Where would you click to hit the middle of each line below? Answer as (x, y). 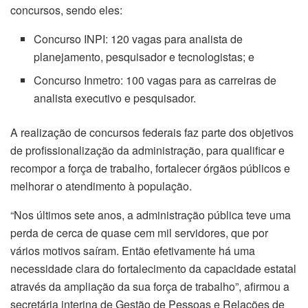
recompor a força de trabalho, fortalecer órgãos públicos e (150, 168)
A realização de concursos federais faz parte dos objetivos (152, 132)
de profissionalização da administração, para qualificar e (147, 150)
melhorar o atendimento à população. (101, 186)
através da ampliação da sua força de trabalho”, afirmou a (150, 286)
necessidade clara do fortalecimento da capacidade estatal (153, 268)
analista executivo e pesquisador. (115, 98)
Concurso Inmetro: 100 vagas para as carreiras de (155, 80)
